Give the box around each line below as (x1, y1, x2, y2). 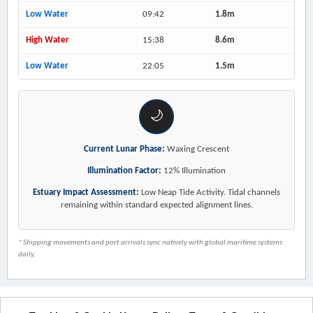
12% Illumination (161, 166, 226, 176)
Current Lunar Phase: (84, 145, 165, 154)
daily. (18, 251, 36, 259)
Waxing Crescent (165, 145, 229, 154)
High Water (26, 36, 69, 45)
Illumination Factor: (87, 166, 161, 176)
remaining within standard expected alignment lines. (60, 201, 253, 210)
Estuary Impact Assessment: (33, 188, 139, 198)
